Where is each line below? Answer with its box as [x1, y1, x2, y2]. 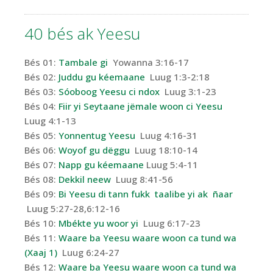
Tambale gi [58, 56, 108, 69]
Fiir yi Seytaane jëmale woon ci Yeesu [58, 100, 222, 113]
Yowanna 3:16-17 [108, 56, 189, 69]
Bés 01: [24, 56, 58, 69]
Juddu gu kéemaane [58, 71, 145, 83]
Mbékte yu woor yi [58, 217, 138, 230]
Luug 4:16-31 [135, 129, 197, 142]
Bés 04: [24, 100, 58, 113]
